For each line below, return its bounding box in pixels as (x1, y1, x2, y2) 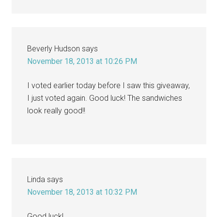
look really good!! (27, 106, 86, 115)
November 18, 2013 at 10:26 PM (27, 56, 138, 66)
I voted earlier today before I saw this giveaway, (27, 80, 190, 90)
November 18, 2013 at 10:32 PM (27, 187, 138, 197)
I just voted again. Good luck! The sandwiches (27, 93, 183, 103)
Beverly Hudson (27, 44, 80, 53)
